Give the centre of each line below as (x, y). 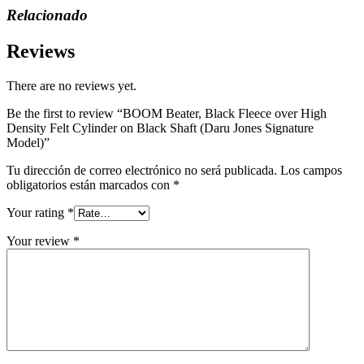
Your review (40, 241)
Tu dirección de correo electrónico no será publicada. (142, 171)
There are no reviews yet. (71, 86)
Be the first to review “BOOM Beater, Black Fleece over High (167, 114)
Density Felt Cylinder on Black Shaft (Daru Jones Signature (160, 128)
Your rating (37, 213)
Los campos (311, 171)
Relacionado (47, 15)
